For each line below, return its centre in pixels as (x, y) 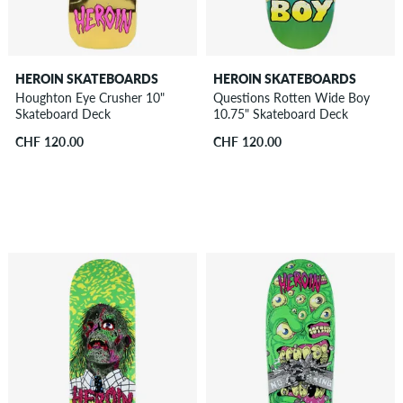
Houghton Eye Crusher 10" (90, 97)
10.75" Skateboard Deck (280, 113)
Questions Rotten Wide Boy (291, 97)
